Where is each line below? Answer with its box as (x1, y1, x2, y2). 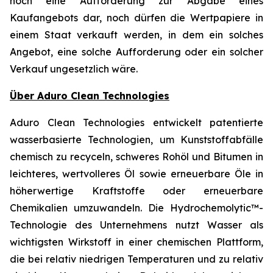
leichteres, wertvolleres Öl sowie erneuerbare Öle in (10, 168, 263, 180)
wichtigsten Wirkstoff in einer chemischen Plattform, (10, 236, 263, 248)
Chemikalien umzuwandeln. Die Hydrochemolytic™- (10, 202, 263, 214)
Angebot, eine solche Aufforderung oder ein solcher (10, 46, 263, 58)
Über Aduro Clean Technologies (10, 90, 169, 102)
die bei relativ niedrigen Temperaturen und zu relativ (10, 253, 263, 265)
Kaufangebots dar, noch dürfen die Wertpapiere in (10, 12, 263, 24)
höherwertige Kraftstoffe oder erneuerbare (10, 185, 263, 197)
